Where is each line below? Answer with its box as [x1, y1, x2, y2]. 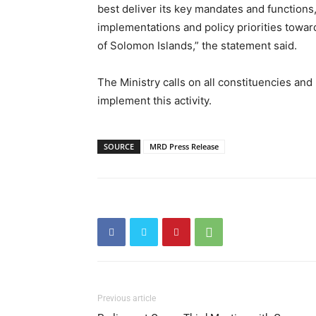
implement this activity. [97, 94, 212, 107]
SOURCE [104, 141, 134, 152]
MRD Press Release [150, 141, 219, 152]
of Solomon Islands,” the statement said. [97, 39, 297, 52]
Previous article [97, 293, 156, 303]
